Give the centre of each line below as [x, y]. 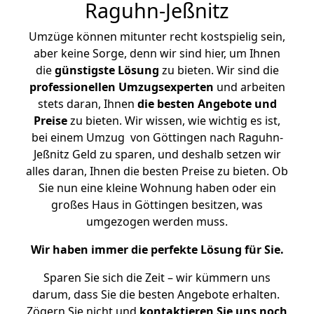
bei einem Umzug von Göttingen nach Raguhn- [157, 137]
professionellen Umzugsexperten [121, 87]
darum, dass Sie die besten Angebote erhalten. [157, 294]
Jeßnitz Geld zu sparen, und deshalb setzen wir [157, 154]
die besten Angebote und [207, 104]
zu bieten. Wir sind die [219, 70]
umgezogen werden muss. [157, 221]
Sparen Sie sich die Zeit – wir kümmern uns [157, 278]
